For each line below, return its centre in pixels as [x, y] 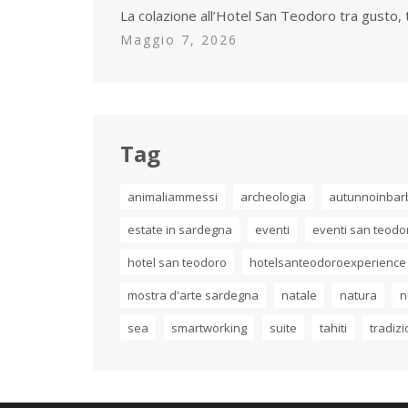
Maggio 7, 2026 [179, 40]
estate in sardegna [180, 230]
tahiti [333, 328]
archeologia [273, 197]
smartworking [209, 328]
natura [358, 296]
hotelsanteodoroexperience [328, 263]
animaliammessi [173, 197]
